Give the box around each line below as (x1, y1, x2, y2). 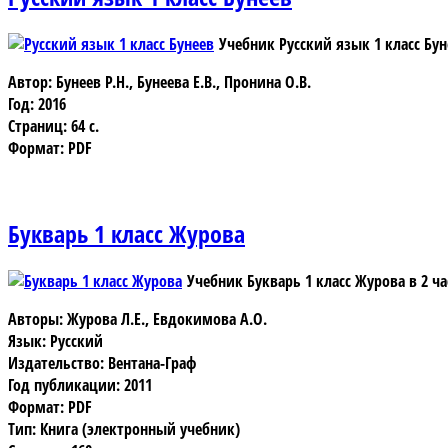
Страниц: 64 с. (8, 115, 99, 138)
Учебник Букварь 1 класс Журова (187, 269, 405, 292)
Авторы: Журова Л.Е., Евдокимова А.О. (8, 307, 267, 330)
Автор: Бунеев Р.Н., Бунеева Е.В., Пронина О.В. (8, 71, 311, 94)
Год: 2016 (8, 93, 66, 116)
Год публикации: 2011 (8, 373, 152, 396)
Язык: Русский (8, 329, 103, 352)
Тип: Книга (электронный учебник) (8, 417, 240, 440)
